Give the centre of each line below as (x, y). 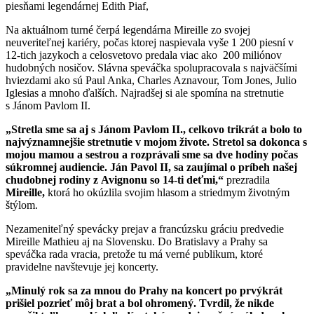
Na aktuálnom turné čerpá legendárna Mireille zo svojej (128, 29)
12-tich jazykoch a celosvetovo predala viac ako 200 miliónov (144, 55)
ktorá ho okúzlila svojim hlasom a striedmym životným (169, 192)
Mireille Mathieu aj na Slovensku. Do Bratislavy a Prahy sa (137, 241)
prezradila (248, 179)
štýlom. (22, 205)
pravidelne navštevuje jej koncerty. (83, 266)
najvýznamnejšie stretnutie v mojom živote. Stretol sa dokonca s (156, 142)
